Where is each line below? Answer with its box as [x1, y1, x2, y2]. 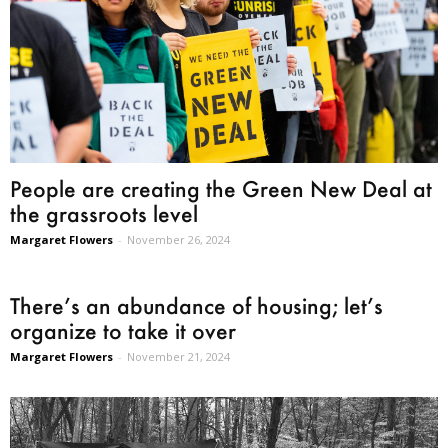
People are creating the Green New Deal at [10, 175, 432, 202]
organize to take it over [10, 317, 236, 344]
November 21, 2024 [127, 349, 230, 364]
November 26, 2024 [127, 232, 230, 247]
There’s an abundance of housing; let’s [10, 292, 383, 319]
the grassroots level [10, 200, 198, 227]
